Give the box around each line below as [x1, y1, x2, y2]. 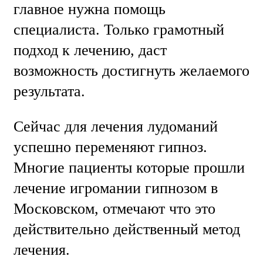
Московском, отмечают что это [14, 200, 215, 218]
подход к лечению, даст [14, 41, 167, 59]
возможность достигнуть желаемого [14, 62, 249, 79]
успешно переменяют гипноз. [14, 139, 207, 156]
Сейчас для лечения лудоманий [14, 118, 218, 136]
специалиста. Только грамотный [14, 21, 224, 38]
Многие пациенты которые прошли [14, 159, 245, 177]
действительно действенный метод [14, 221, 240, 238]
